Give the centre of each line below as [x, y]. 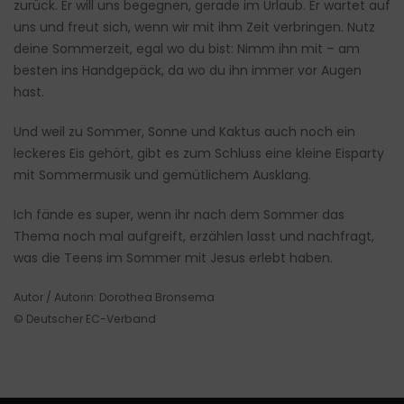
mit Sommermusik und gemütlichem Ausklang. [162, 175]
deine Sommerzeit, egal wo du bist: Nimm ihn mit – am [187, 49]
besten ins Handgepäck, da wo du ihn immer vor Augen [188, 71]
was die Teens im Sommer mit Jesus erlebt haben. [173, 258]
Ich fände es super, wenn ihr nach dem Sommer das [179, 215]
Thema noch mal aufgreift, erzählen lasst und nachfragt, [194, 237]
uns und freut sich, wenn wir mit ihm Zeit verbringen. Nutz [194, 28]
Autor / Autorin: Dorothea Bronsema [114, 298]
